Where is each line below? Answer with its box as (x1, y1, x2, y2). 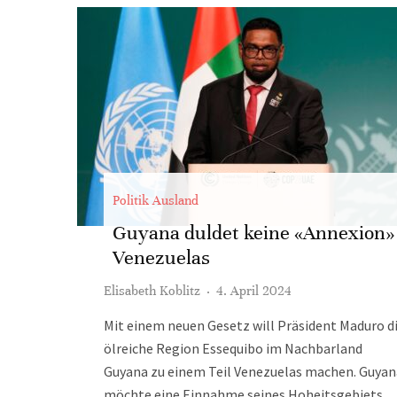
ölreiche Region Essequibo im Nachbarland (104, 339, 362, 357)
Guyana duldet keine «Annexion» (113, 221, 394, 245)
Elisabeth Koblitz (104, 283, 200, 299)
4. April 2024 (216, 283, 292, 299)
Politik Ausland (113, 192, 198, 208)
